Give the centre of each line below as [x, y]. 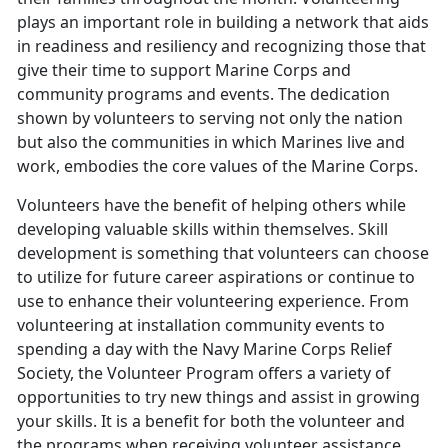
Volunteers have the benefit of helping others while [211, 205]
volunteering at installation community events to [201, 325]
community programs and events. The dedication [203, 94]
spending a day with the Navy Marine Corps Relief [204, 349]
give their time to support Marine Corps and [184, 70]
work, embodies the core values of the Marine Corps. [217, 166]
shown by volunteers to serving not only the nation [210, 118]
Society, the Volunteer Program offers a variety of [204, 373]
